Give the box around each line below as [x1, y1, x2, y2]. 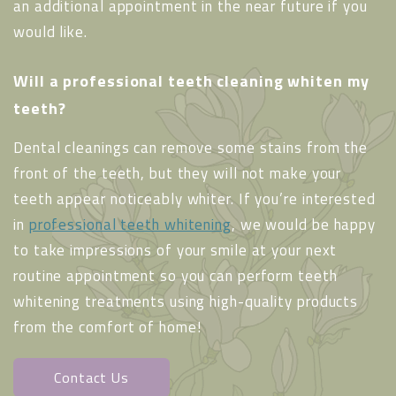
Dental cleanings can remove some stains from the [13, 135, 369, 159]
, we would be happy [231, 212, 377, 236]
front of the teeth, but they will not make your [13, 161, 342, 185]
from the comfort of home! [13, 315, 202, 339]
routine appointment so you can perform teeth [13, 263, 338, 287]
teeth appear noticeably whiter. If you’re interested [13, 187, 376, 210]
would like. [13, 19, 88, 43]
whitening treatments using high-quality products [13, 289, 359, 313]
